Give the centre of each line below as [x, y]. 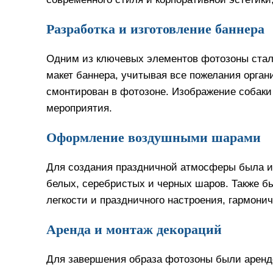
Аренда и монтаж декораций [134, 229]
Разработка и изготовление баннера [155, 29]
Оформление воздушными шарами [154, 137]
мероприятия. [79, 108]
